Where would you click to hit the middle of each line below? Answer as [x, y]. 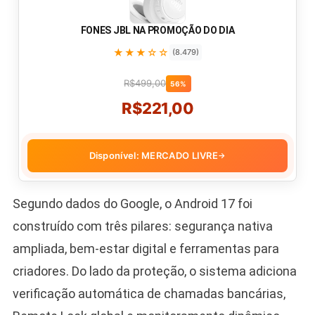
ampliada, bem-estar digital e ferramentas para [146, 248]
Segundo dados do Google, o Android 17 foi [132, 203]
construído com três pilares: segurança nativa [142, 226]
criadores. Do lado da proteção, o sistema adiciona [154, 271]
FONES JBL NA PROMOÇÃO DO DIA [157, 30]
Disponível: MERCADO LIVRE [154, 155]
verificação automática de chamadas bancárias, [149, 293]
